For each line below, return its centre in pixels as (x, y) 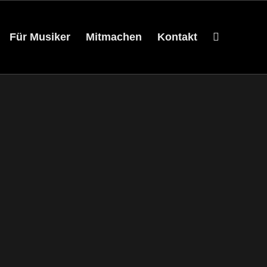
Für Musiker (40, 37)
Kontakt (177, 37)
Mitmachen (114, 37)
